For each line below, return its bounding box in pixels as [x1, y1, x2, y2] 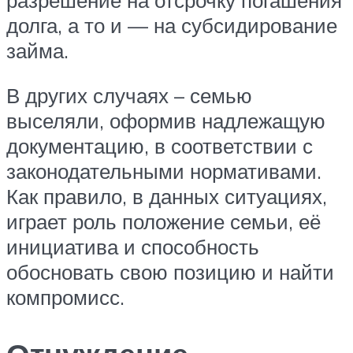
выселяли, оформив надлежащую [6, 108, 325, 134]
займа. [6, 37, 69, 63]
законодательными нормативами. [6, 158, 321, 184]
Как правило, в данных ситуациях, [6, 184, 327, 210]
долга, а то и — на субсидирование [6, 12, 337, 38]
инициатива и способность [6, 234, 259, 260]
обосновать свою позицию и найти [6, 259, 334, 285]
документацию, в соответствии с [6, 133, 313, 159]
